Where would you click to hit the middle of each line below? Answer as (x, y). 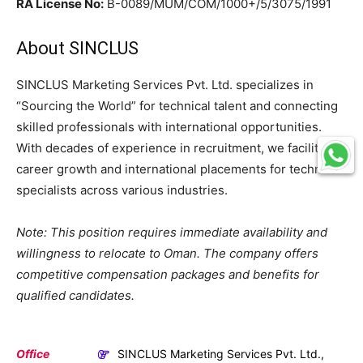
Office (33, 354)
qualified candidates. (75, 296)
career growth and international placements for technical (179, 169)
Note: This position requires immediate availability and (172, 233)
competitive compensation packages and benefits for (168, 275)
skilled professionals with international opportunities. (169, 127)
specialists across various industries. (122, 190)
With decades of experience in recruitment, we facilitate (176, 148)
